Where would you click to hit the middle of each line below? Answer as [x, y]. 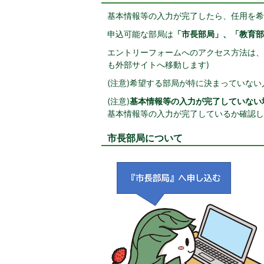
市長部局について [145, 138]
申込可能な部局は [140, 34]
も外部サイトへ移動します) [158, 65]
